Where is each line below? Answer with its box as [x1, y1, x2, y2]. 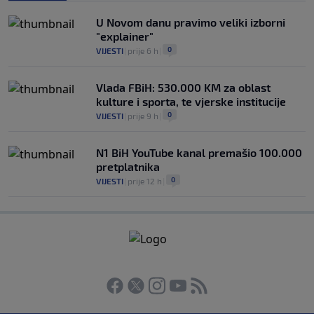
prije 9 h [128, 111, 158, 121]
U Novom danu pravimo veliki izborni [96, 15, 285, 29]
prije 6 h [128, 46, 158, 56]
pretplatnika [96, 160, 160, 174]
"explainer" [96, 29, 153, 43]
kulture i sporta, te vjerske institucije [96, 95, 286, 109]
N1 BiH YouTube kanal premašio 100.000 [96, 146, 302, 160]
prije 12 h [128, 176, 162, 186]
